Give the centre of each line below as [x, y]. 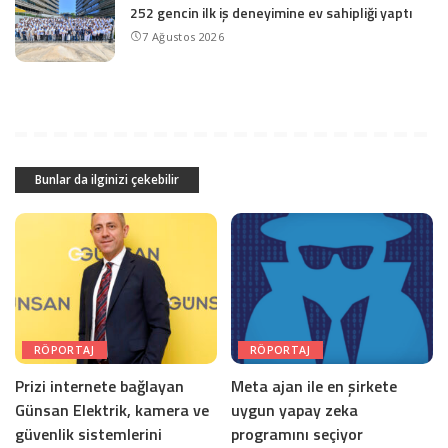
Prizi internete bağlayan [99, 386]
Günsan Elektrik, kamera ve [112, 410]
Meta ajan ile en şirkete [314, 386]
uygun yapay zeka [294, 410]
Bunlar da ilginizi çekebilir [107, 179]
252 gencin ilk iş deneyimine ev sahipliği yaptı [271, 13]
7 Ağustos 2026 [183, 37]
